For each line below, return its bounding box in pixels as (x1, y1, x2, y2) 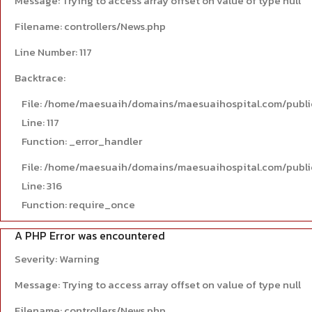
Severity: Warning (15, 251, 100, 267)
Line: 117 (22, 114, 59, 130)
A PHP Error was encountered (15, 227, 165, 244)
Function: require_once (22, 196, 135, 212)
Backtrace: (15, 70, 65, 86)
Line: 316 (22, 178, 62, 194)
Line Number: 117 (15, 44, 92, 60)
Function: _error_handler (22, 133, 142, 149)
